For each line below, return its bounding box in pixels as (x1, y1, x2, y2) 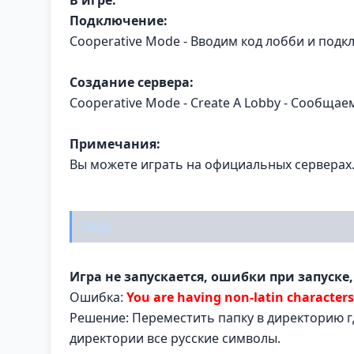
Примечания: (70, 134, 160, 153)
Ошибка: (70, 288, 126, 306)
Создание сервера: (70, 73, 194, 91)
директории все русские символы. (70, 329, 281, 347)
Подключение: (70, 11, 168, 29)
